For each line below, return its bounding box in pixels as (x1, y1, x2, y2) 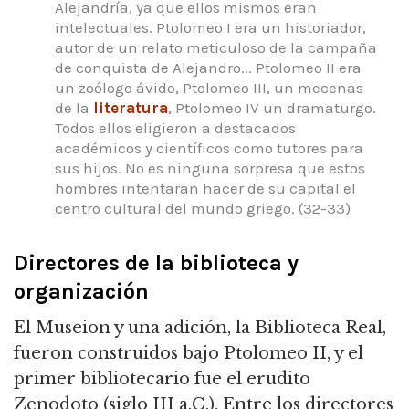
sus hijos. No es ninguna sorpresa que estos (55, 159, 365, 178)
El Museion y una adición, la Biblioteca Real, (14, 317, 386, 338)
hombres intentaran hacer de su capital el (55, 179, 356, 198)
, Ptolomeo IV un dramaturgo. (168, 99, 376, 118)
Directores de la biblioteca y (14, 249, 299, 276)
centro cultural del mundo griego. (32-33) (55, 199, 351, 218)
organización (14, 278, 149, 304)
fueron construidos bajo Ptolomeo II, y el (14, 342, 363, 363)
